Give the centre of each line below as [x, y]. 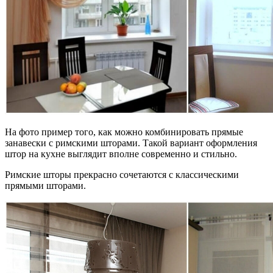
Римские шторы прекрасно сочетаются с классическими [122, 174]
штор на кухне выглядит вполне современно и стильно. [121, 154]
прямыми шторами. [45, 185]
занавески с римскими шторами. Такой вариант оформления [131, 143]
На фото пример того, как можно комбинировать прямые [124, 132]
